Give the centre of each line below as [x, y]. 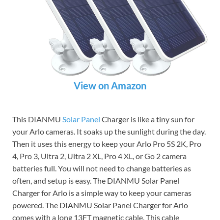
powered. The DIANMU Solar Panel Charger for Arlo [100, 205]
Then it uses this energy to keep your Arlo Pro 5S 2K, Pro [107, 144]
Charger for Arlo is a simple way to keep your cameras [102, 193]
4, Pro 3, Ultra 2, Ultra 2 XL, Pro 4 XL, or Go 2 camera [99, 156]
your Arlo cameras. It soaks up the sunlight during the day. [109, 132]
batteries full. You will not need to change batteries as [102, 168]
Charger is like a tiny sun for [147, 119]
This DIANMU [37, 119]
